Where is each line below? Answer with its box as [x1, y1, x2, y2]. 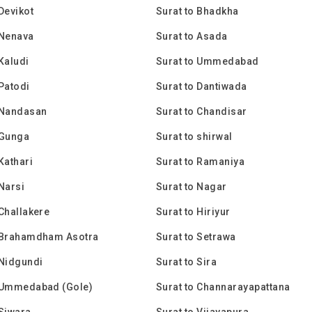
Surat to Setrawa [156, 231, 236, 242]
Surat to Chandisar [156, 106, 247, 117]
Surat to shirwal [156, 131, 233, 142]
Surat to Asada [156, 31, 228, 42]
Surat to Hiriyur [156, 206, 231, 217]
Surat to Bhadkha [156, 6, 239, 17]
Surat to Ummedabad [156, 56, 259, 67]
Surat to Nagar [156, 181, 227, 192]
